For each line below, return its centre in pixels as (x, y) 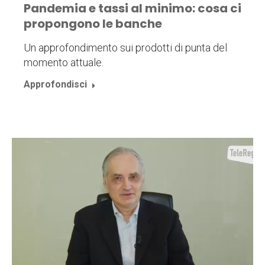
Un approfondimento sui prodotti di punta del (125, 48)
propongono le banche (93, 24)
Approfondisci (55, 85)
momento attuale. (64, 63)
